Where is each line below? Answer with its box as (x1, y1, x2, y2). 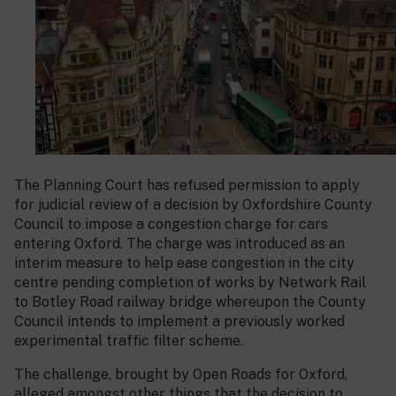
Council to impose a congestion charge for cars (14, 216, 328, 233)
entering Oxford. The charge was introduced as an (14, 235, 345, 253)
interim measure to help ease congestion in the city (14, 255, 354, 272)
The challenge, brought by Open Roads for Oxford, (14, 366, 347, 384)
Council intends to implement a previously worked (14, 313, 345, 331)
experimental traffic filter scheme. (14, 332, 243, 350)
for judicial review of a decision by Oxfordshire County (14, 196, 372, 214)
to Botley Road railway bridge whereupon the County (14, 293, 366, 311)
